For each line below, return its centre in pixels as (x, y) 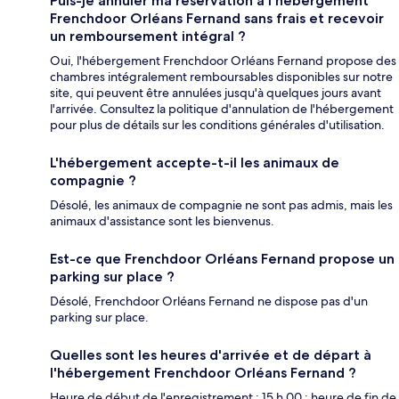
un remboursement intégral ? (148, 37)
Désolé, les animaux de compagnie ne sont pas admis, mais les (221, 205)
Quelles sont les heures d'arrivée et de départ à (211, 355)
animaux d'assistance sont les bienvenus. (162, 221)
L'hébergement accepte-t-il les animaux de (195, 163)
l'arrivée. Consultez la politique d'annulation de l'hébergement (222, 109)
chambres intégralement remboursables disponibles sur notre (221, 77)
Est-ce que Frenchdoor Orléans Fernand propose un (222, 259)
